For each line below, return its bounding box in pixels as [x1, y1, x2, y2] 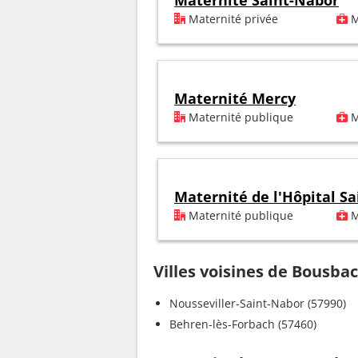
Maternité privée [185, 11, 278, 27]
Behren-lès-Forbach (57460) [169, 316, 316, 332]
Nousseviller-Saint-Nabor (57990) [169, 296, 346, 312]
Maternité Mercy [174, 89, 296, 109]
